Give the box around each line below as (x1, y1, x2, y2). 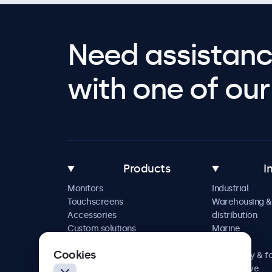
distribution (212, 210, 257, 221)
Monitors (67, 183, 103, 194)
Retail (212, 237, 235, 248)
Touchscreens (67, 197, 123, 208)
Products (123, 162, 171, 176)
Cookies (53, 248, 97, 262)
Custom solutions (67, 223, 135, 234)
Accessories (67, 210, 117, 221)
